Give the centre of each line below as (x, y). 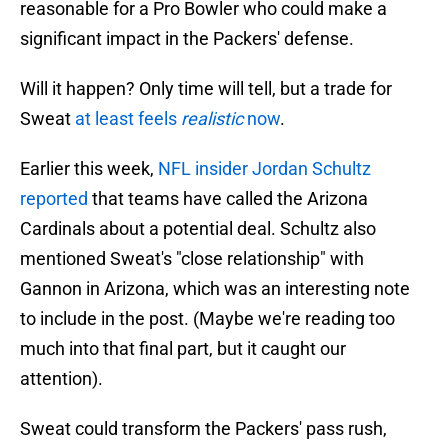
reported (54, 199)
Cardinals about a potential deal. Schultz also (198, 229)
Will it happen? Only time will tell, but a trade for (206, 89)
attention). (61, 379)
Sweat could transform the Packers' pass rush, (203, 429)
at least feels (128, 119)
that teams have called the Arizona (228, 199)
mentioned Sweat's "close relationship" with (192, 259)
